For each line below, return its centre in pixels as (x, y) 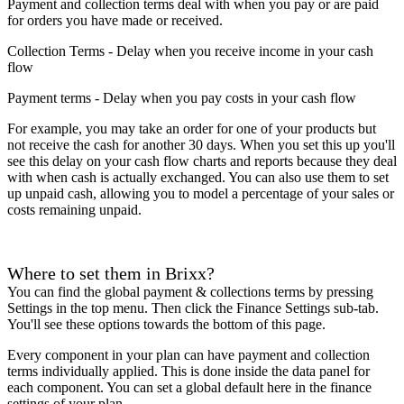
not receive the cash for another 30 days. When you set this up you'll (201, 145)
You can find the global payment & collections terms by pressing (190, 292)
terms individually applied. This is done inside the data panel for (188, 371)
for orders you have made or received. (115, 20)
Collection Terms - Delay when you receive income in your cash (190, 51)
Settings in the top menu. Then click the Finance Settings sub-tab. (193, 308)
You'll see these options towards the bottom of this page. (166, 324)
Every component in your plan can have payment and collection (188, 355)
